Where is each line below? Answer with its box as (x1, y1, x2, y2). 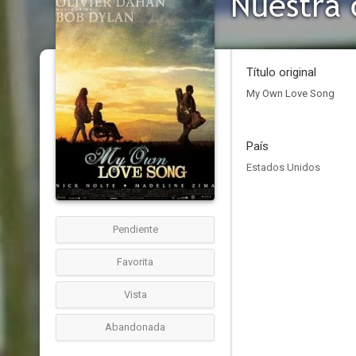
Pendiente (112, 223, 158, 235)
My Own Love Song (246, 87, 335, 99)
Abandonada (105, 321, 165, 333)
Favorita (117, 256, 153, 268)
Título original (246, 65, 316, 79)
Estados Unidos (246, 161, 320, 173)
